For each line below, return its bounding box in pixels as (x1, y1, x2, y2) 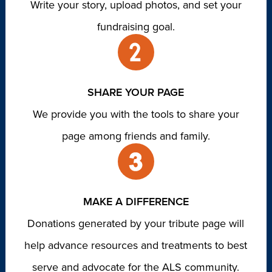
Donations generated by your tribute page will (27, 216, 245, 232)
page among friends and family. (61, 128, 210, 144)
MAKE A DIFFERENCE (83, 194, 189, 210)
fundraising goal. (97, 19, 175, 35)
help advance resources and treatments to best (24, 237, 248, 254)
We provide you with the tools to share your (32, 106, 239, 123)
